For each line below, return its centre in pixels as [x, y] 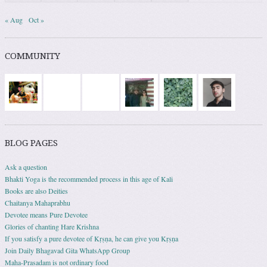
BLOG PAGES [31, 143]
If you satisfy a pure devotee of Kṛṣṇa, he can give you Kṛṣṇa [91, 238]
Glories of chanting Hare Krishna [52, 226]
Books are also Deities [36, 190]
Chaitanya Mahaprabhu [38, 202]
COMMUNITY [32, 56]
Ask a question [26, 167]
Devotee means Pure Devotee [46, 214]
